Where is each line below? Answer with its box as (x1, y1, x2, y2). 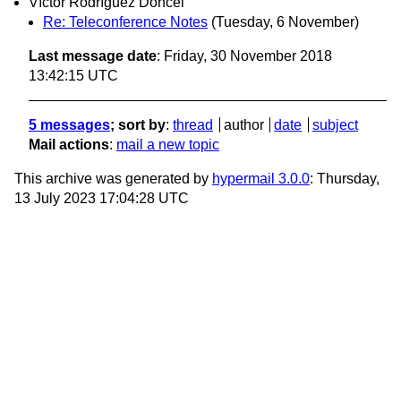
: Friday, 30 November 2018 (157, 47, 332, 64)
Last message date (29, 47, 157, 64)
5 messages (29, 116, 110, 132)
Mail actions (29, 136, 109, 152)
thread (173, 116, 213, 132)
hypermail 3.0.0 (212, 170, 310, 186)
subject (311, 116, 358, 132)
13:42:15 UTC (29, 67, 118, 83)
